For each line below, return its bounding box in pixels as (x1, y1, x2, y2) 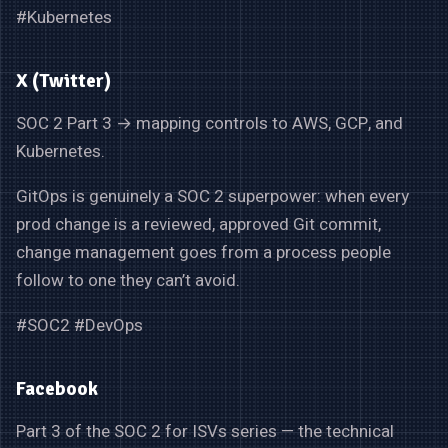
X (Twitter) (16, 69, 111, 94)
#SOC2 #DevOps (16, 313, 143, 339)
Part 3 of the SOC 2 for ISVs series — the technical (16, 419, 394, 445)
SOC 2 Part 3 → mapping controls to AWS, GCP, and (16, 111, 403, 137)
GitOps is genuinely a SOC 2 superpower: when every (16, 184, 409, 210)
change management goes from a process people (16, 240, 391, 266)
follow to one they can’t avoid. (16, 268, 240, 294)
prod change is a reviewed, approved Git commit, (16, 212, 381, 238)
